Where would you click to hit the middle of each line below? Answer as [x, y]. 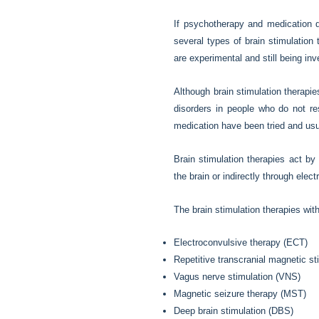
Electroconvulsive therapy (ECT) [241, 243]
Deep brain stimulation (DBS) [234, 311]
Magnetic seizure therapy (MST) [240, 294]
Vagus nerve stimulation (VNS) [237, 277]
